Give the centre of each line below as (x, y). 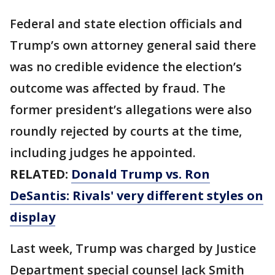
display (33, 217)
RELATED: (41, 174)
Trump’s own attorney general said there (133, 45)
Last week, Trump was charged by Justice (133, 249)
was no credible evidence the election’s (126, 67)
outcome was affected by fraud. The (118, 88)
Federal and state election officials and (126, 24)
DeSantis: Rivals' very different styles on (137, 196)
